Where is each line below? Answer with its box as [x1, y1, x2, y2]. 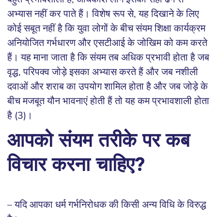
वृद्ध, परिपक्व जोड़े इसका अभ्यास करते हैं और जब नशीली [7, 65, 198, 79]
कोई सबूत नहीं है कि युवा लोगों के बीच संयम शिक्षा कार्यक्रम [7, 22, 205, 35]
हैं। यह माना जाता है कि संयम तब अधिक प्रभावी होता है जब [7, 51, 209, 64]
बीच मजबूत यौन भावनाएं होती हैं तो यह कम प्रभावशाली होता [7, 94, 209, 108]
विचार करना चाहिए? [7, 156, 145, 176]
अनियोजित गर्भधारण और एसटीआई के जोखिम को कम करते [7, 36, 207, 50]
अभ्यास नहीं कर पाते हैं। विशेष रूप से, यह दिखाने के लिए [7, 7, 199, 21]
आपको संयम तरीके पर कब [7, 132, 190, 152]
